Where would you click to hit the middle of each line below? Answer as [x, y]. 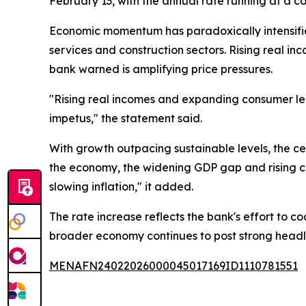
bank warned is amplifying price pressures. [161, 69]
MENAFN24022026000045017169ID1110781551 [173, 266]
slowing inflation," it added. [121, 187]
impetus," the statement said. [126, 119]
